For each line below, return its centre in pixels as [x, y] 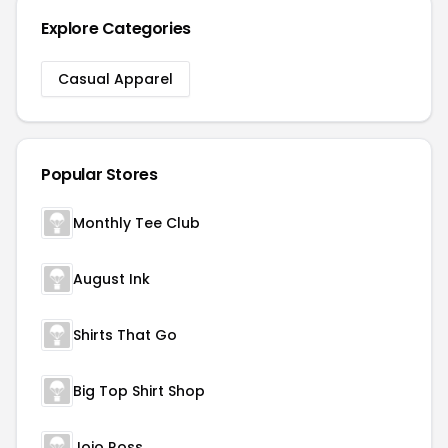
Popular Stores [99, 174]
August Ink [111, 279]
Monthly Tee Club [136, 223]
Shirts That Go [125, 335]
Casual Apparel [115, 79]
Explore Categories [116, 28]
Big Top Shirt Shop [139, 391]
